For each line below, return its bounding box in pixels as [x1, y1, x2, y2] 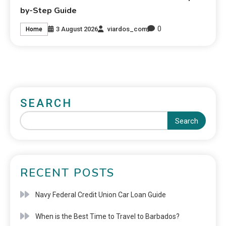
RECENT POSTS [20, 165, 115, 181]
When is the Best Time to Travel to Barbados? [35, 212, 180, 221]
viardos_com [107, 25, 148, 33]
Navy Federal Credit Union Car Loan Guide [35, 191, 166, 199]
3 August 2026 [56, 25, 98, 33]
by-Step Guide [20, 5, 77, 17]
